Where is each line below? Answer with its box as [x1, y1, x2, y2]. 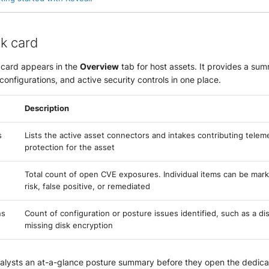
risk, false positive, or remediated [25, 181, 150, 191]
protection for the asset [25, 142, 115, 152]
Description [25, 103, 69, 113]
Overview [80, 61, 119, 71]
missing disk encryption [25, 220, 113, 230]
